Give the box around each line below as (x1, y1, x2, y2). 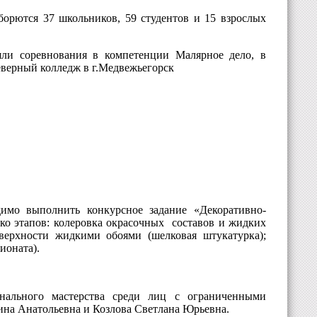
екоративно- (207, 204, 266, 217)
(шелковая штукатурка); (148, 229, 267, 242)
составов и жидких (172, 217, 267, 229)
